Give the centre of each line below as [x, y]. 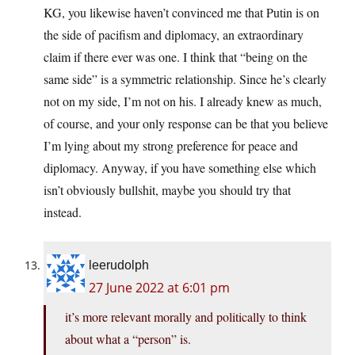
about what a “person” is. [128, 338]
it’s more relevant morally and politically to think [186, 316]
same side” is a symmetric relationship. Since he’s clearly [185, 78]
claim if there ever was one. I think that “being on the [176, 56]
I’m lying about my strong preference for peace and [171, 145]
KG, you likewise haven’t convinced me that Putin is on [181, 12]
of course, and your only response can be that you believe [186, 123]
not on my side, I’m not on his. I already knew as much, [183, 101]
